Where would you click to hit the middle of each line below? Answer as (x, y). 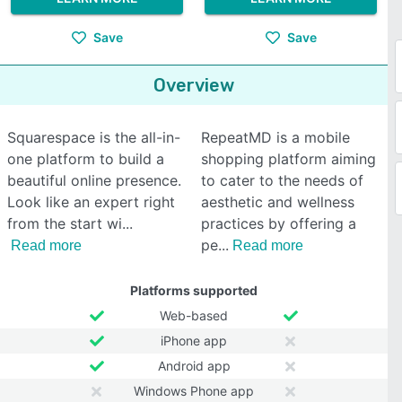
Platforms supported (194, 290)
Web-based (194, 315)
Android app (194, 366)
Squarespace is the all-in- (94, 137)
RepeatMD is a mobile (275, 137)
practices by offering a (279, 223)
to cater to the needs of (282, 180)
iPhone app (194, 341)
